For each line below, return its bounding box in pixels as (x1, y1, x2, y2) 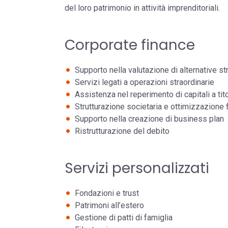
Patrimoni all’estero (75, 201, 144, 210)
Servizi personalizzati (65, 158, 209, 178)
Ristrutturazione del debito (75, 126, 169, 136)
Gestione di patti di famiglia (75, 213, 173, 222)
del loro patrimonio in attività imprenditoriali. (65, 3, 220, 13)
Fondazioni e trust (75, 188, 139, 198)
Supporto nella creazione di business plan (75, 114, 224, 124)
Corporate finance (65, 35, 195, 55)
